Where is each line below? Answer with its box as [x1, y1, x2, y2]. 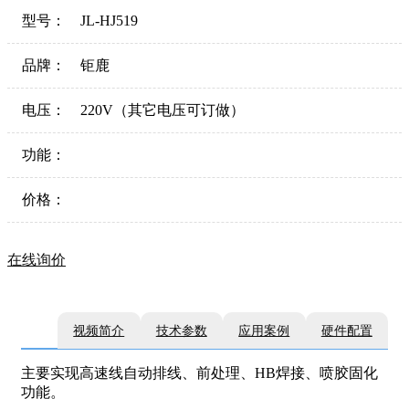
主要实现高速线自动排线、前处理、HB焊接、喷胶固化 [21, 365, 378, 382]
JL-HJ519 [80, 12, 138, 28]
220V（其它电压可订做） [80, 101, 245, 118]
